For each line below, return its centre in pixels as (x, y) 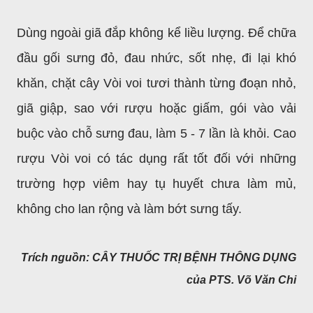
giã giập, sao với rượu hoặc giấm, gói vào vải (156, 108)
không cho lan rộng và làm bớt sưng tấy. (129, 209)
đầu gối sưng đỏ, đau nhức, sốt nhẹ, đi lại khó (156, 58)
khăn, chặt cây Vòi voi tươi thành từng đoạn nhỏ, (156, 83)
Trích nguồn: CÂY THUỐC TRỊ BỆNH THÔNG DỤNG (159, 257)
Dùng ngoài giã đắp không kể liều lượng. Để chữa (156, 32)
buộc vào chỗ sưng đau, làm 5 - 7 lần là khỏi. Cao (156, 133)
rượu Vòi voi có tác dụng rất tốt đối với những (156, 158)
